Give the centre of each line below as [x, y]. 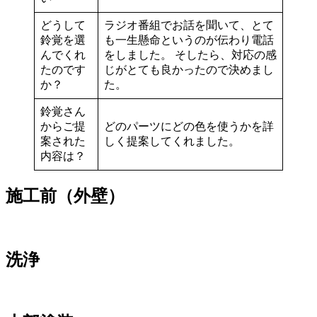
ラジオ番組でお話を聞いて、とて [189, 25]
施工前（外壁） [65, 196]
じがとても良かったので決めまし [189, 69]
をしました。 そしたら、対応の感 [190, 54]
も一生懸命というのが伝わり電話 [189, 40]
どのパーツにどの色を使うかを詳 [189, 126]
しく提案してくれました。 [172, 141]
